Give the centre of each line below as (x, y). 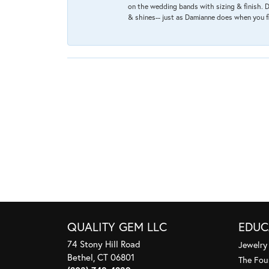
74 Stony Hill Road (104, 244)
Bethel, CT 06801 (101, 257)
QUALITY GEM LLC (117, 227)
